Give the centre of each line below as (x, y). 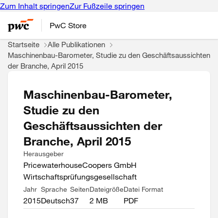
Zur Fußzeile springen (107, 6)
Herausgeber (44, 154)
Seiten (80, 189)
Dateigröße (107, 189)
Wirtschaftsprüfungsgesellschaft (80, 177)
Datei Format (143, 189)
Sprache (54, 189)
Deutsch (55, 200)
